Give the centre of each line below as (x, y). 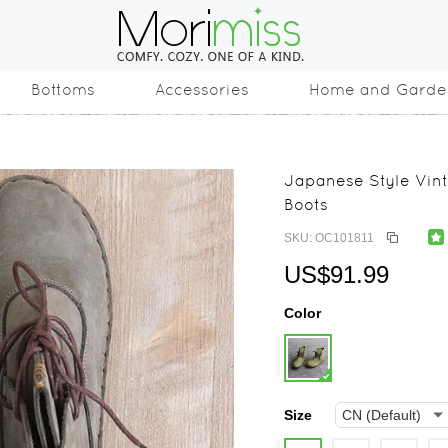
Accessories (202, 89)
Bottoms (63, 89)
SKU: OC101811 (329, 238)
